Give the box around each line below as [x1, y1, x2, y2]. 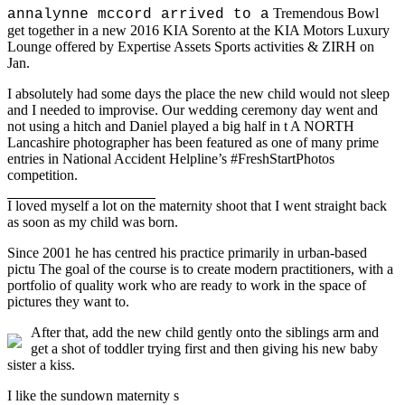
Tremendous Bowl [269, 5, 379, 21]
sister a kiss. [7, 356, 75, 372]
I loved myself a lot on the [7, 197, 155, 213]
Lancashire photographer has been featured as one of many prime [7, 134, 379, 150]
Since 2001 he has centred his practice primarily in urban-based [7, 244, 367, 260]
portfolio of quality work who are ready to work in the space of [7, 277, 366, 293]
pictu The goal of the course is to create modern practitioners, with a [7, 260, 393, 277]
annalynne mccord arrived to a [7, 5, 269, 23]
